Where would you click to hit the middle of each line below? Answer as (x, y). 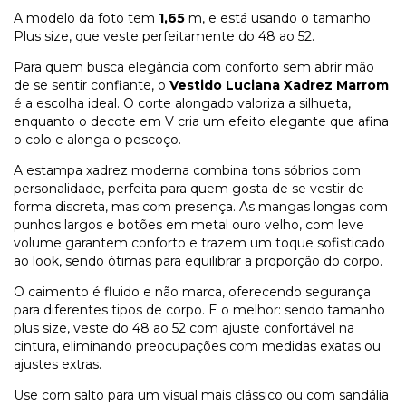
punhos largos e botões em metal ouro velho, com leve (189, 225)
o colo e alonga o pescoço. (97, 140)
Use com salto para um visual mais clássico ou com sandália (201, 396)
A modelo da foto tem (86, 19)
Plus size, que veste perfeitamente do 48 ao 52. (166, 37)
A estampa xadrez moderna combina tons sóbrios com (187, 171)
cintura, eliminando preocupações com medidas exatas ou (197, 347)
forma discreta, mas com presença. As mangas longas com (201, 207)
